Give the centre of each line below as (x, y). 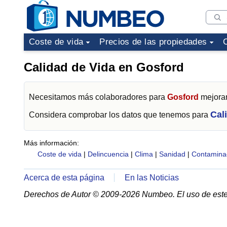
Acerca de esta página (64, 178)
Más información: (51, 143)
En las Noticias (152, 178)
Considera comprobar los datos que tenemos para (120, 115)
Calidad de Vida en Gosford (104, 67)
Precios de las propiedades (153, 42)
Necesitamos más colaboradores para (98, 97)
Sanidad (172, 154)
